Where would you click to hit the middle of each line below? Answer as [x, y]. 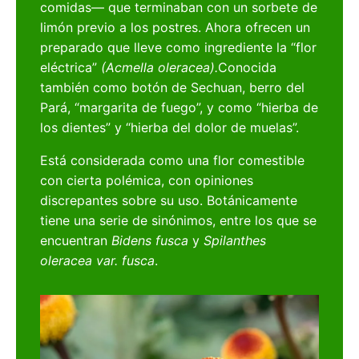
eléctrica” [71, 68]
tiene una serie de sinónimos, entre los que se [179, 221]
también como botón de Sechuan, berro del [173, 88]
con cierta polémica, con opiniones [147, 181]
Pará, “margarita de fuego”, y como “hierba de [179, 108]
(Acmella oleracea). [160, 68]
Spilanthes [235, 241]
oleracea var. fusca [98, 261]
